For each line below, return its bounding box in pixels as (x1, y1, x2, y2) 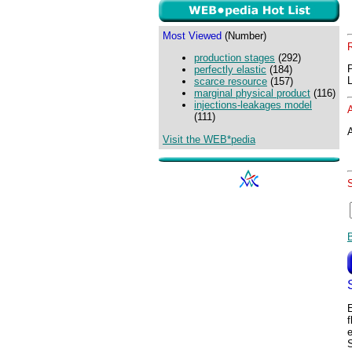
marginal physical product (194, 87, 310, 100)
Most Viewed (163, 30, 222, 42)
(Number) (222, 30, 266, 42)
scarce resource (194, 75, 267, 88)
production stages (194, 52, 275, 64)
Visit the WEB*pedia (163, 133, 255, 145)
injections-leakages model (194, 99, 312, 112)
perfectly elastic (194, 64, 266, 76)
